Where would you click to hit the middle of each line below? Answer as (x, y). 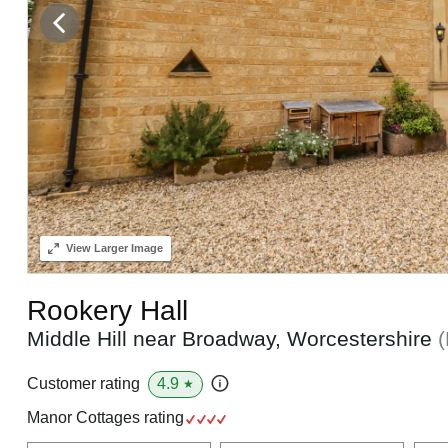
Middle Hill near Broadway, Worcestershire (232, 338)
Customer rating (83, 384)
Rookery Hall (107, 310)
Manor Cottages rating (107, 417)
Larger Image (126, 247)
